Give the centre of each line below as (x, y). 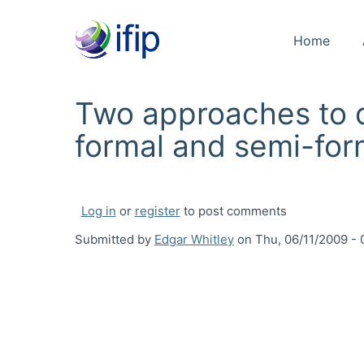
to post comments (233, 211)
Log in (98, 211)
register (157, 211)
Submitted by (115, 239)
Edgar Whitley (194, 239)
